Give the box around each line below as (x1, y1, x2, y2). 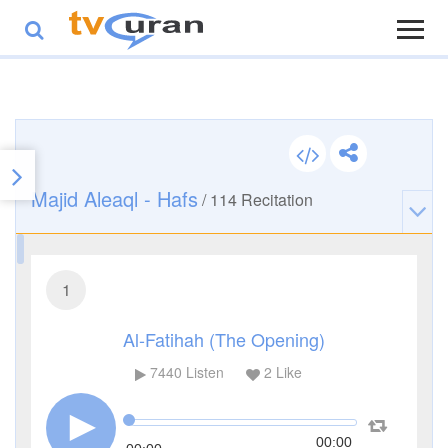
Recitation (237, 188, 313, 211)
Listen (181, 362, 224, 383)
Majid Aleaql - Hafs (31, 184, 198, 213)
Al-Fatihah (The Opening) (123, 326, 325, 352)
